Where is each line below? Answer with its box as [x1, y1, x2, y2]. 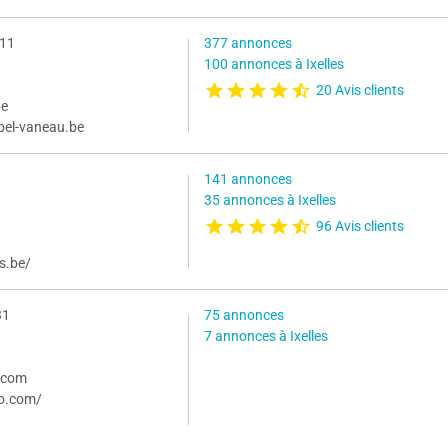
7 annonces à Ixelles [203, 328, 328, 346]
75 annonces [203, 307, 284, 325]
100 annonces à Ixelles [203, 56, 344, 74]
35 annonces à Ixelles [203, 192, 336, 210]
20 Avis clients [315, 81, 404, 99]
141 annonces [203, 171, 292, 189]
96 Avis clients [315, 217, 404, 235]
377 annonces [203, 35, 292, 53]
